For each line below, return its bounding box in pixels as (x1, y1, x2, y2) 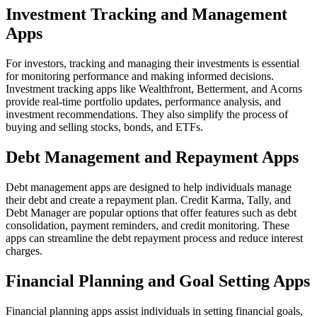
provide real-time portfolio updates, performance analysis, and (6, 96, 281, 108)
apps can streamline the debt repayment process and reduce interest (6, 232, 303, 245)
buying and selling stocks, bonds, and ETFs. (6, 121, 203, 134)
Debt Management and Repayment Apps (6, 148, 299, 167)
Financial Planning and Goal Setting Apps (6, 271, 310, 290)
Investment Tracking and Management (6, 5, 287, 24)
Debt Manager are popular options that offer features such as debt (6, 207, 296, 219)
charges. (6, 245, 42, 258)
